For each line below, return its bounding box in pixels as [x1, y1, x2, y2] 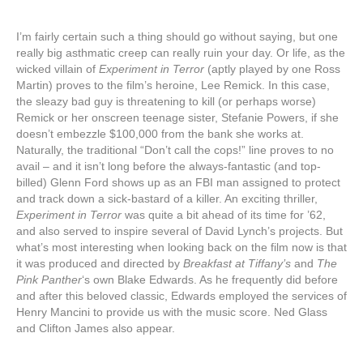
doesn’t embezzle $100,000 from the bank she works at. [16, 127, 304, 141]
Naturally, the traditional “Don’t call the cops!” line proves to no [16, 143, 334, 157]
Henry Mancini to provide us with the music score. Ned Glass [16, 305, 327, 319]
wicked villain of [16, 62, 99, 76]
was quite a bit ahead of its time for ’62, [122, 208, 326, 222]
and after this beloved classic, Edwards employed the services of [16, 289, 347, 303]
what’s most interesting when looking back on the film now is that [16, 241, 347, 254]
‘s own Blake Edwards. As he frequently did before [82, 273, 338, 287]
